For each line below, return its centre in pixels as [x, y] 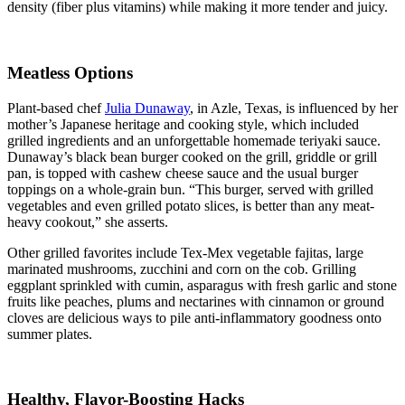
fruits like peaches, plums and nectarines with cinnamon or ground [196, 301]
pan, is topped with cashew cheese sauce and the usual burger [183, 173]
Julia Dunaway [147, 108]
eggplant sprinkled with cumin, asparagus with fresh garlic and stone [202, 285]
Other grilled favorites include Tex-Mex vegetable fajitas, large [185, 252]
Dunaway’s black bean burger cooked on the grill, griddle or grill [192, 156]
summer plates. [50, 334]
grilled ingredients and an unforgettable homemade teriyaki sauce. [194, 140]
